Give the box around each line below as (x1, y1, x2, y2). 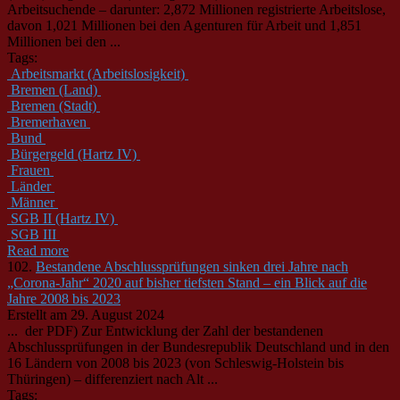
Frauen (11, 162, 50, 178)
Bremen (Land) (11, 81, 97, 97)
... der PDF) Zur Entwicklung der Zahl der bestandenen (7, 322, 323, 338)
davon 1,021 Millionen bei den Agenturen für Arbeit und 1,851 (7, 17, 362, 33)
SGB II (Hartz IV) (11, 210, 114, 226)
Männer (11, 194, 54, 210)
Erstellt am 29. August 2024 (7, 306, 164, 322)
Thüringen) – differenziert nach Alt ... (7, 371, 218, 387)
